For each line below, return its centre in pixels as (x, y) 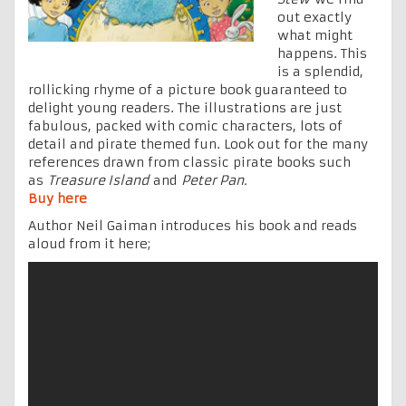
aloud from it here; (89, 243)
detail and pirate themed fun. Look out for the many (198, 144)
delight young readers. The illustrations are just (185, 107)
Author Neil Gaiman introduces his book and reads (193, 225)
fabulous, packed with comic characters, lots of (185, 126)
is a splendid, (320, 71)
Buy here (58, 198)
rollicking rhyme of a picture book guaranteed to (188, 89)
